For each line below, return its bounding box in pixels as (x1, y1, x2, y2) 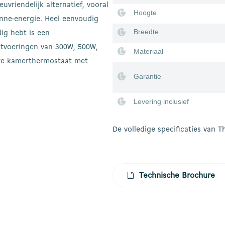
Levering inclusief (134, 97, 189, 105)
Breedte (134, 28, 159, 36)
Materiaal (134, 47, 163, 56)
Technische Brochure (139, 171, 215, 180)
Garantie (134, 72, 161, 80)
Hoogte (134, 8, 157, 17)
